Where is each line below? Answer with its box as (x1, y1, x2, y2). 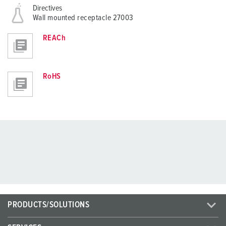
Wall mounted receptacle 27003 (33, 14, 134, 22)
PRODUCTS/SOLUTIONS (8, 201, 90, 210)
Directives (33, 4, 62, 13)
